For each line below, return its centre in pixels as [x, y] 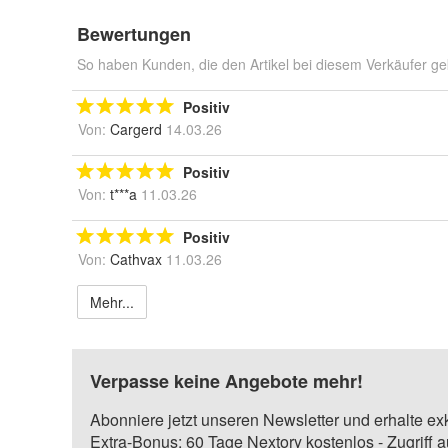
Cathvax [136, 259]
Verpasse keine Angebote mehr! [226, 381]
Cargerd [136, 129]
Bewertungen [134, 34]
